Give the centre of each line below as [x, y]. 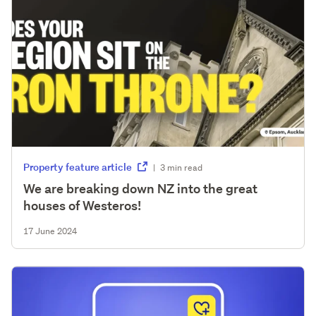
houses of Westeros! [82, 205]
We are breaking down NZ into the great [140, 188]
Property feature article [79, 166]
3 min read [181, 167]
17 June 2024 [50, 231]
